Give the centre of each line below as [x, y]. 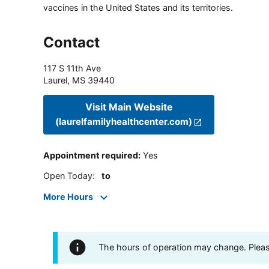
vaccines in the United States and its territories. [138, 7]
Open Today [68, 176]
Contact [71, 42]
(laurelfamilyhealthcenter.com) [124, 122]
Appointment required [91, 156]
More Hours [68, 196]
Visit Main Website [129, 107]
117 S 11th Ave [72, 68]
